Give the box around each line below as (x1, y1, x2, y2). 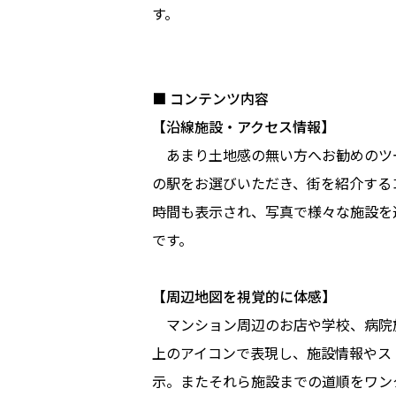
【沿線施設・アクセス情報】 (152, 115, 335, 137)
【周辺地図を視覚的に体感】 (152, 285, 336, 307)
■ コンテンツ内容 (152, 87, 269, 109)
